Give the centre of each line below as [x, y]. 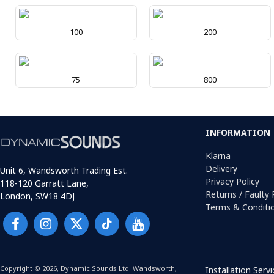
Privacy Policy [232, 182]
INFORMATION [238, 133]
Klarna [218, 156]
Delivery [221, 169]
